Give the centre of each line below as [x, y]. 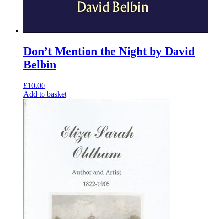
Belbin [40, 65]
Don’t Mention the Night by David [109, 52]
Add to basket [45, 94]
